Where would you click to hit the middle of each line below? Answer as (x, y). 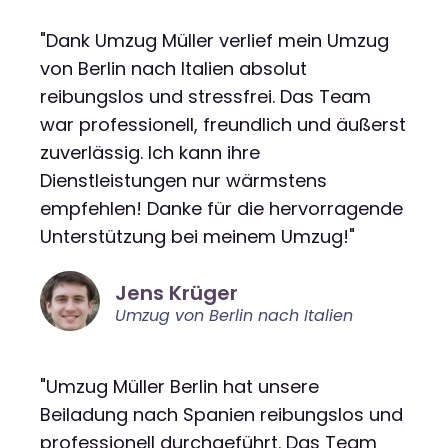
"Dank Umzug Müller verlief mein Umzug (214, 40)
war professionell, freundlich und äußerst (223, 124)
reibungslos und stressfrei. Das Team (205, 96)
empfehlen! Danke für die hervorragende (221, 208)
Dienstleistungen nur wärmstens (183, 180)
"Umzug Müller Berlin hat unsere (179, 386)
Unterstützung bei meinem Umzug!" (197, 236)
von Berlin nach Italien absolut (173, 68)
